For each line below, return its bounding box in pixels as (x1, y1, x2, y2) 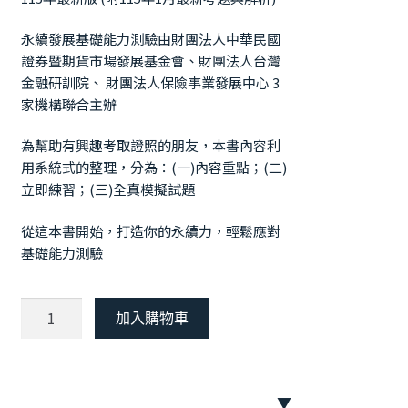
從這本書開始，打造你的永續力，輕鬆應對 (20, 220, 280, 240)
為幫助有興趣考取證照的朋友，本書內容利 (20, 136, 280, 156)
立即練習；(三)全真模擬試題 (20, 179, 195, 199)
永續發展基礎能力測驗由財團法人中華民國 (20, 29, 280, 49)
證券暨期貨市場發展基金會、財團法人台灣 (20, 51, 280, 71)
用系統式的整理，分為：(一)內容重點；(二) (20, 158, 287, 178)
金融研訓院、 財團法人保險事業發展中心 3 (20, 73, 280, 93)
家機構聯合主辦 (20, 95, 117, 115)
